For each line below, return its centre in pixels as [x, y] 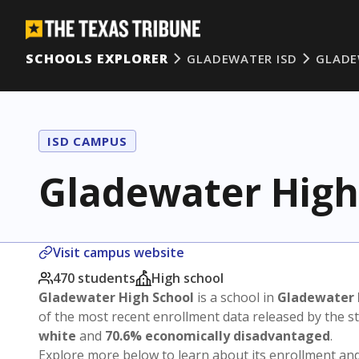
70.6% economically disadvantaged [218, 336]
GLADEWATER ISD [242, 58]
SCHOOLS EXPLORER [97, 58]
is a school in [236, 297]
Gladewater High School [116, 297]
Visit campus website [119, 252]
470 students [94, 278]
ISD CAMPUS [87, 141]
